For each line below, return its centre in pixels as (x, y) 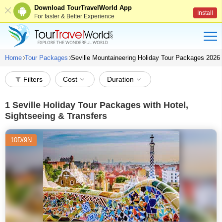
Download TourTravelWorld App (83, 7)
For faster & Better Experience (74, 16)
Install (205, 13)
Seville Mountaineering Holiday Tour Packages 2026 (145, 58)
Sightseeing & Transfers (56, 116)
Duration (120, 79)
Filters (33, 79)
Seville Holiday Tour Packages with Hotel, (99, 105)
